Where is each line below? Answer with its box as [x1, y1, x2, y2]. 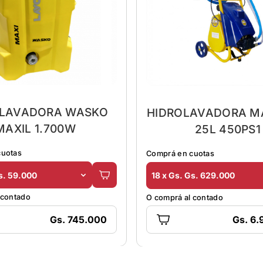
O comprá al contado [146, 193, 224, 202]
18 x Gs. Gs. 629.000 [151, 170, 235, 181]
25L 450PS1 [194, 122, 261, 136]
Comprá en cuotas [146, 149, 215, 158]
